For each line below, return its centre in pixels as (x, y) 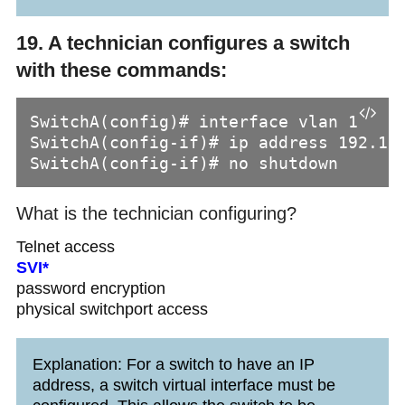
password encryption (90, 289)
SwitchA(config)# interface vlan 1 (193, 122)
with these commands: (121, 71)
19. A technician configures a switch (183, 43)
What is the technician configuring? (156, 214)
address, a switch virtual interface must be (184, 386)
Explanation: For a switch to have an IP (173, 365)
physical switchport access (112, 310)
